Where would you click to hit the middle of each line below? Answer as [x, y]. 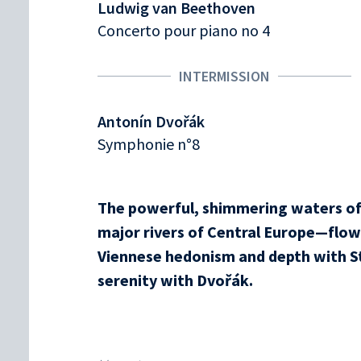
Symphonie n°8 [149, 143]
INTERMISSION [224, 76]
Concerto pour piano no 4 [184, 30]
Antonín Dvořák [151, 121]
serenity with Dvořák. [175, 280]
